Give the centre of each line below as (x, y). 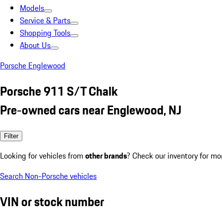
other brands (106, 155)
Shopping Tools (45, 33)
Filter (11, 136)
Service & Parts (45, 20)
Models (32, 8)
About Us (35, 45)
